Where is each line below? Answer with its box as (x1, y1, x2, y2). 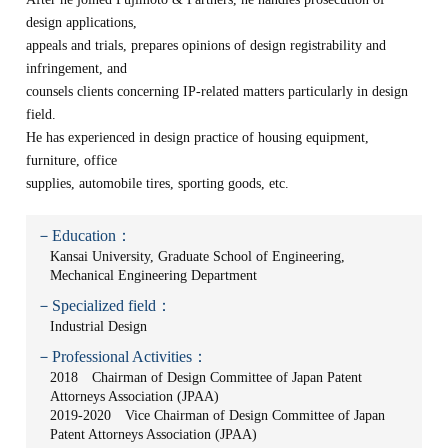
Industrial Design (50, 319, 148, 334)
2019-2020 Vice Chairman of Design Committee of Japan (50, 408, 386, 423)
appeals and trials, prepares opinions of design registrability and (26, 38, 387, 53)
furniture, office (26, 153, 118, 168)
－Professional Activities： (36, 348, 209, 365)
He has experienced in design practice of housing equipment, (26, 130, 370, 145)
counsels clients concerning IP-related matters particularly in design (26, 84, 409, 99)
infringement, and (26, 61, 128, 76)
